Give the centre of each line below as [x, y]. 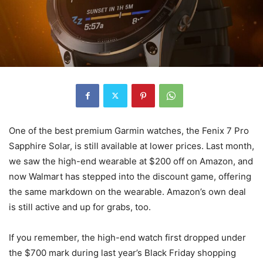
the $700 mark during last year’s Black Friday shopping [122, 252]
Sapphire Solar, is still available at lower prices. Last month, [131, 146]
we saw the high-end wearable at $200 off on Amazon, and [131, 161]
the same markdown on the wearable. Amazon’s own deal [127, 191]
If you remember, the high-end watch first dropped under [127, 237]
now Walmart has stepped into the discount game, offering [130, 176]
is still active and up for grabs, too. [80, 207]
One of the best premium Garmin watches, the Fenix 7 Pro [129, 130]
